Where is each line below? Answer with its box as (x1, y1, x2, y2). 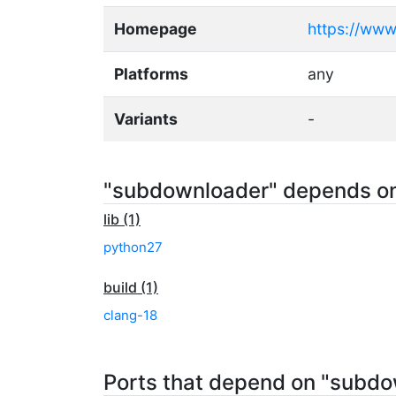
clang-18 (103, 307, 157, 324)
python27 (103, 239, 163, 255)
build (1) (103, 278, 158, 296)
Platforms (114, 65, 188, 83)
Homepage (114, 19, 197, 38)
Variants (114, 110, 178, 128)
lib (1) (103, 210, 141, 228)
